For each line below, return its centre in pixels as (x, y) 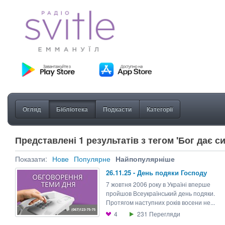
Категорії (160, 109)
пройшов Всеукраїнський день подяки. (160, 193)
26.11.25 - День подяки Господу (156, 173)
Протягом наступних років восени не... (160, 202)
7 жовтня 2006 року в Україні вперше (158, 184)
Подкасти (117, 109)
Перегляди (165, 214)
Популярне (92, 159)
